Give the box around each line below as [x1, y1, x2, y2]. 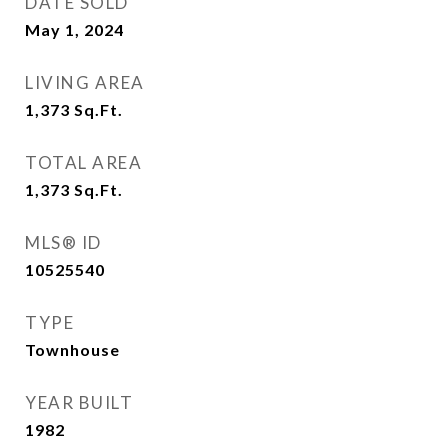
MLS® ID [25, 232, 102, 253]
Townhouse [25, 340, 120, 359]
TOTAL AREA [25, 152, 142, 173]
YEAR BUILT [25, 392, 133, 413]
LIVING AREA [25, 72, 145, 93]
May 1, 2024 [25, 20, 124, 39]
